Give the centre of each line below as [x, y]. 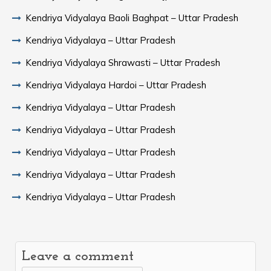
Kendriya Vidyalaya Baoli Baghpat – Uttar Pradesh [132, 18]
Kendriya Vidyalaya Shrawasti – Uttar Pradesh [123, 63]
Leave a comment [78, 256]
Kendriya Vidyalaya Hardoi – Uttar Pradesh [116, 85]
